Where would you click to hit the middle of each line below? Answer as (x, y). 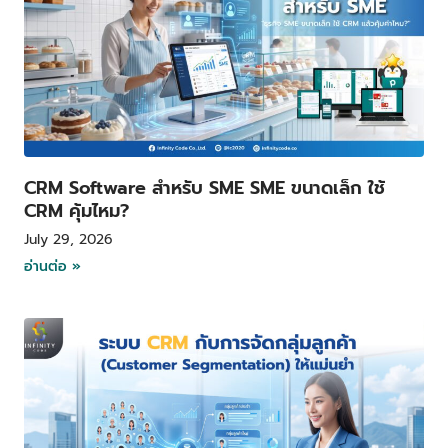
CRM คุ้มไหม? (76, 211)
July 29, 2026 (68, 240)
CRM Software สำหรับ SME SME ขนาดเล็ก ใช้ (204, 188)
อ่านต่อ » (52, 267)
